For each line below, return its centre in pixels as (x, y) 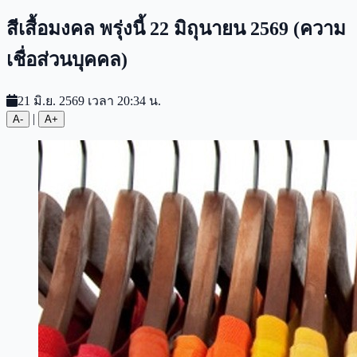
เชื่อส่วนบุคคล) (67, 59)
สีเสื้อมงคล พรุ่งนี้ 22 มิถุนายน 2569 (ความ (176, 28)
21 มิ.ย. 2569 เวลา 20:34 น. (89, 100)
